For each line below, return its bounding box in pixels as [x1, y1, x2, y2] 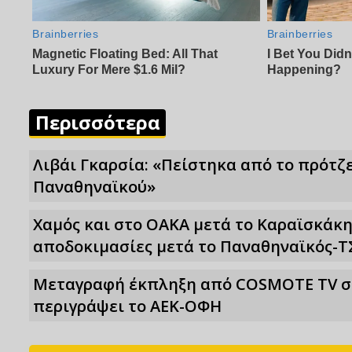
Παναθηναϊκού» [33, 176, 156, 198]
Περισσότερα [35, 109, 160, 136]
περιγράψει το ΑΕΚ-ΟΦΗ [33, 295, 222, 317]
